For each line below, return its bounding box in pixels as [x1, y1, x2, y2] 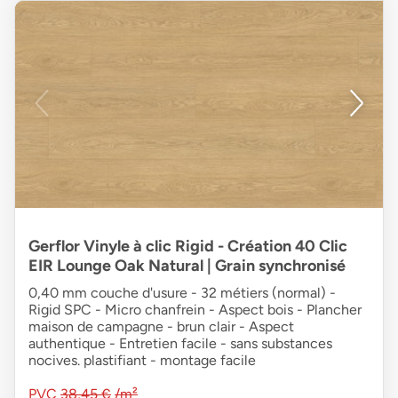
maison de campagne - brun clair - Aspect [28, 318, 294, 336]
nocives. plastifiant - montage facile [28, 352, 256, 370]
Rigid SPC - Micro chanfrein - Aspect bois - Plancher [28, 301, 362, 319]
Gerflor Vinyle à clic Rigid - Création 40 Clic [28, 236, 347, 257]
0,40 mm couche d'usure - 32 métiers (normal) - [28, 284, 336, 302]
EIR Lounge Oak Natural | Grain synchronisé [28, 256, 346, 276]
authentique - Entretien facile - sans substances [28, 335, 332, 353]
